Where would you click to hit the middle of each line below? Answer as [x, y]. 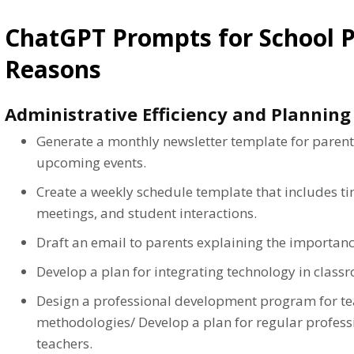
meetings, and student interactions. [147, 213]
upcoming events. [91, 162]
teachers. [64, 343]
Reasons [53, 69]
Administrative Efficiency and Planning [178, 113]
